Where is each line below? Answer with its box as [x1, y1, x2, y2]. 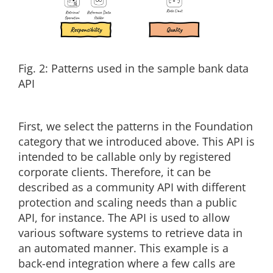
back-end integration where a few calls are [18, 256, 235, 271]
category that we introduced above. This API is [18, 134, 255, 149]
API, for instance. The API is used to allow [18, 210, 230, 225]
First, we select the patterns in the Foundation [18, 119, 253, 134]
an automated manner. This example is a [18, 241, 229, 256]
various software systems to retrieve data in [18, 225, 243, 241]
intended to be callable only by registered [18, 149, 231, 165]
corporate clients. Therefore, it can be [18, 165, 211, 180]
